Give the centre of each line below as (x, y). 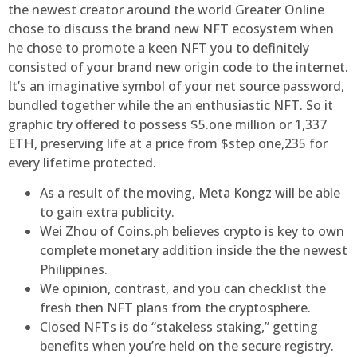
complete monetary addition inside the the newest (194, 250)
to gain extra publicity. (107, 212)
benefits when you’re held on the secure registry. (187, 345)
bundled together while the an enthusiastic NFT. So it (171, 105)
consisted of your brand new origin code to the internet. (178, 67)
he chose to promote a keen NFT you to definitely (159, 47)
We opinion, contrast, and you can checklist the (183, 288)
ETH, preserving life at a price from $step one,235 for (168, 143)
